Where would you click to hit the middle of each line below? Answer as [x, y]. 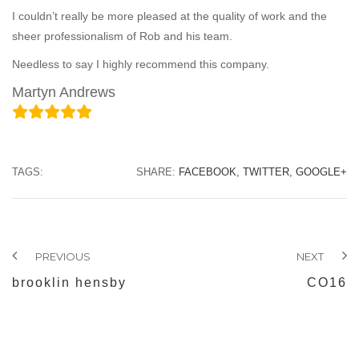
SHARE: [157, 172]
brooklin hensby [69, 282]
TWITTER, [268, 172]
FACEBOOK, [209, 172]
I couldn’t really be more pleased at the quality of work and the [169, 16]
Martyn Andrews [64, 92]
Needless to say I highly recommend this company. [141, 64]
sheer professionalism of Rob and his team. [122, 36]
